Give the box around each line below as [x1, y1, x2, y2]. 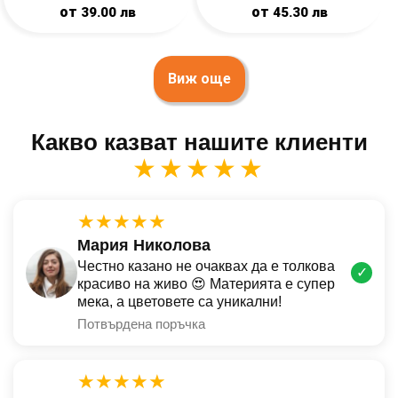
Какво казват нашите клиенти [30, 128, 368, 155]
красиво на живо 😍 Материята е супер [77, 275, 335, 291]
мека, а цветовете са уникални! [77, 293, 282, 309]
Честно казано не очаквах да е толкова [77, 258, 335, 274]
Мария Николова [77, 235, 211, 254]
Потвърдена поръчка [77, 315, 205, 331]
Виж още [167, 69, 231, 87]
